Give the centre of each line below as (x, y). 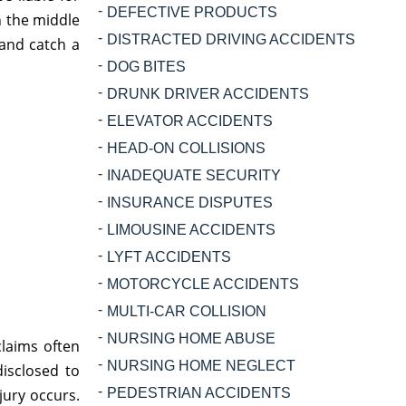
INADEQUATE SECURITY (194, 175)
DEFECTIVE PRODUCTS (192, 12)
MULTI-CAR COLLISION (187, 311)
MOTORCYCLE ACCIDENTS (203, 284)
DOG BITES (146, 67)
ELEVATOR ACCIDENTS (190, 121)
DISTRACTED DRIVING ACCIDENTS (231, 39)
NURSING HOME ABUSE (191, 338)
